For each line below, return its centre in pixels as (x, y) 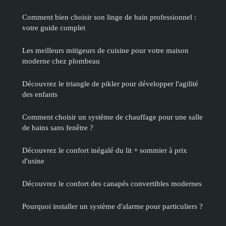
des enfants (40, 94)
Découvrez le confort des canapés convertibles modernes (112, 184)
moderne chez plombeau (61, 61)
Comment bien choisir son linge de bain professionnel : (109, 17)
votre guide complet (54, 28)
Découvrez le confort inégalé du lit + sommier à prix (105, 150)
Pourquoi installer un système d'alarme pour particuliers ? (112, 206)
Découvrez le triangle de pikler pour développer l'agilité (110, 84)
